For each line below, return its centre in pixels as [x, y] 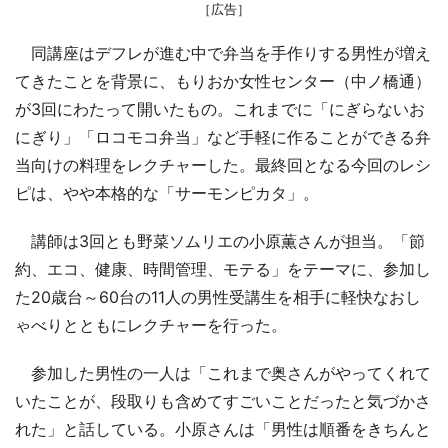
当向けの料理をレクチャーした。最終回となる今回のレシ [223, 164]
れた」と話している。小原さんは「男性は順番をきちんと [223, 428]
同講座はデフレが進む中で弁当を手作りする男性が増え [223, 52]
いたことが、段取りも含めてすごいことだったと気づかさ [223, 400]
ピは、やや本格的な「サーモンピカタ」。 [167, 192]
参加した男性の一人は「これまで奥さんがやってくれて [223, 372]
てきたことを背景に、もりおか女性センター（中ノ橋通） [223, 80]
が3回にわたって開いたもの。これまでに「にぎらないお [220, 108]
